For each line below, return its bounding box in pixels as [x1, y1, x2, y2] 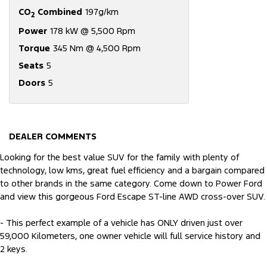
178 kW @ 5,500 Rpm [50, 25, 135, 37]
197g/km [85, 6, 119, 18]
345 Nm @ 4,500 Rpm [53, 42, 141, 54]
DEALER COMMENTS [9, 131, 97, 142]
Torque [18, 42, 50, 54]
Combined [35, 6, 82, 18]
